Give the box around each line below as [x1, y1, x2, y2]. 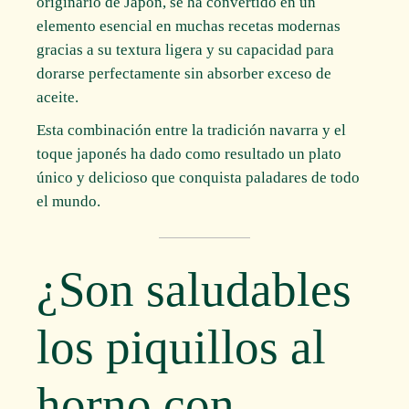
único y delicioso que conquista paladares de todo [37, 169, 361, 187]
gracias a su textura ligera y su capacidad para [37, 41, 335, 59]
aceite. [37, 89, 79, 107]
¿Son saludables [37, 263, 352, 317]
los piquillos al [37, 320, 327, 374]
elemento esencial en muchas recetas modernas [37, 17, 341, 36]
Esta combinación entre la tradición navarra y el [37, 121, 347, 140]
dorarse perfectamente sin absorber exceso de [37, 65, 332, 83]
